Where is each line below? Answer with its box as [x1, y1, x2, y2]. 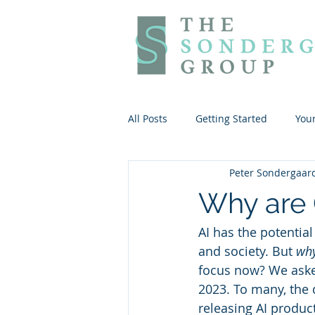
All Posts [128, 111, 167, 125]
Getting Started [195, 111, 267, 125]
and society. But [198, 243, 296, 259]
